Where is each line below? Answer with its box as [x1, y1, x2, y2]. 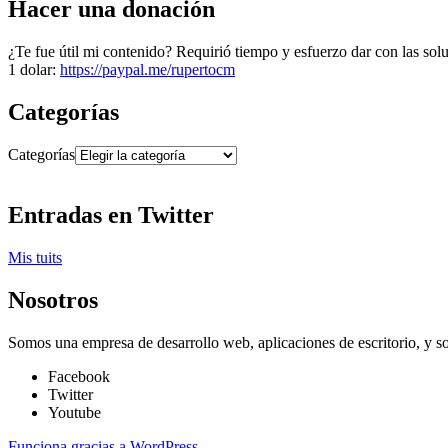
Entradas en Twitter [8, 202, 214, 229]
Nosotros [8, 287, 98, 314]
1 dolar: [8, 60, 60, 78]
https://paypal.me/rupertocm [60, 60, 235, 78]
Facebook [48, 368, 110, 386]
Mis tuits [8, 249, 62, 267]
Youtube [48, 404, 101, 422]
